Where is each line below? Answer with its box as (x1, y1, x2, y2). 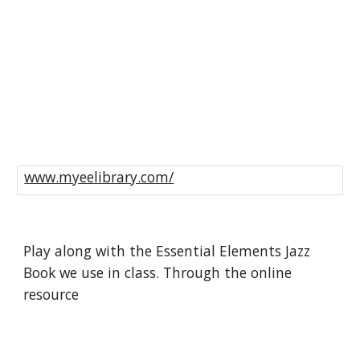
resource (23, 284, 80, 304)
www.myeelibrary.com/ (24, 167, 174, 186)
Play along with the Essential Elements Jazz (23, 241, 311, 260)
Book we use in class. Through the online (23, 263, 292, 282)
